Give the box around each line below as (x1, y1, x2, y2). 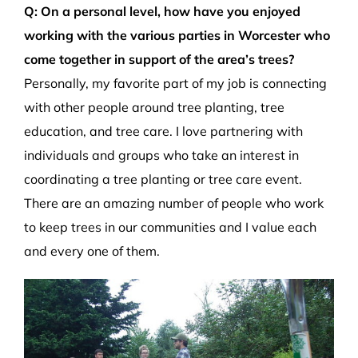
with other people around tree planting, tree (24, 99, 284, 116)
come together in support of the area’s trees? (24, 51, 294, 68)
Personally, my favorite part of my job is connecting (24, 75, 327, 92)
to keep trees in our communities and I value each (24, 219, 316, 236)
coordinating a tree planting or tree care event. (24, 171, 302, 188)
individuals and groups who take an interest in (24, 147, 299, 164)
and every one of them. (24, 243, 160, 260)
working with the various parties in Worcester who (24, 27, 330, 44)
